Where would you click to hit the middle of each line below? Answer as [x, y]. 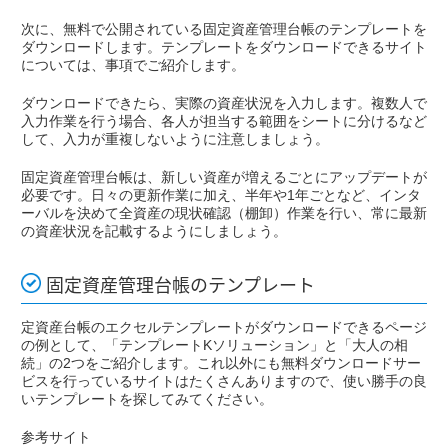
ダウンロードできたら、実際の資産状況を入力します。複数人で [224, 103]
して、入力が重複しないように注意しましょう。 [175, 139]
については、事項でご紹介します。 [133, 65]
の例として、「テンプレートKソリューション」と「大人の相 [214, 345]
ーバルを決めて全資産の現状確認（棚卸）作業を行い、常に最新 [224, 213]
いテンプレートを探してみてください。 [147, 399]
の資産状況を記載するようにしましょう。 [154, 231]
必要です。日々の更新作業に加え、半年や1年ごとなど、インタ [221, 195]
